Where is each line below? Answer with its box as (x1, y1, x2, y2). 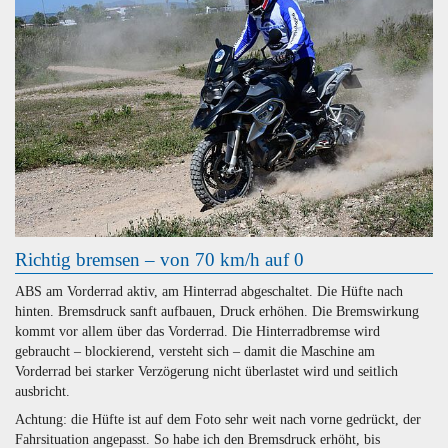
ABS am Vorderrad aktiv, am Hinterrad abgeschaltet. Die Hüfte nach (15, 284, 403, 300)
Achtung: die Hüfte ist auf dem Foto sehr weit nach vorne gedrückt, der (15, 412, 421, 428)
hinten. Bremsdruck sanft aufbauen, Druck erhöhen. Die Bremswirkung (15, 304, 419, 320)
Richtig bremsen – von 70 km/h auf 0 (15, 249, 304, 271)
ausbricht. (15, 384, 70, 400)
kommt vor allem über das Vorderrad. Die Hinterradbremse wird (15, 324, 380, 340)
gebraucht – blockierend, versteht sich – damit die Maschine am (15, 344, 375, 360)
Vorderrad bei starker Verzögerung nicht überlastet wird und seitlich (15, 364, 398, 380)
